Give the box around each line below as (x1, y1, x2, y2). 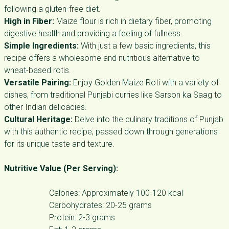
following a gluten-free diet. (4, 4, 101, 14)
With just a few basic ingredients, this (79, 41, 211, 51)
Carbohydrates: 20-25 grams (49, 200, 152, 210)
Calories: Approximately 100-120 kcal (49, 188, 183, 198)
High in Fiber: (4, 16, 54, 26)
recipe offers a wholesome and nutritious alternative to (4, 53, 200, 63)
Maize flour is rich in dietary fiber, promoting (54, 16, 212, 26)
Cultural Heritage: (4, 114, 73, 124)
